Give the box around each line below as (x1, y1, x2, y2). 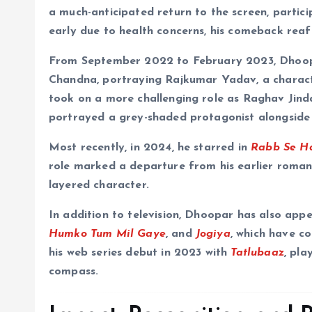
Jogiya (195, 228, 231, 240)
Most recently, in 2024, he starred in (49, 142, 251, 154)
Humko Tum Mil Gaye (49, 228, 166, 240)
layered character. (49, 180, 149, 192)
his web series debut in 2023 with (49, 247, 231, 259)
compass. (49, 266, 99, 278)
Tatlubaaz (231, 247, 284, 259)
